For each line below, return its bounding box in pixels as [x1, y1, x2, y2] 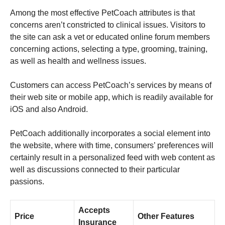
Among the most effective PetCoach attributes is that [10, 8, 195, 17]
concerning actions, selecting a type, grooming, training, [10, 44, 207, 53]
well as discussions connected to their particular [10, 165, 180, 174]
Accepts [78, 205, 110, 214]
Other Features [138, 211, 194, 220]
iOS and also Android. [10, 104, 88, 114]
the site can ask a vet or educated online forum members [10, 32, 210, 41]
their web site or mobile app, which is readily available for [10, 92, 213, 101]
